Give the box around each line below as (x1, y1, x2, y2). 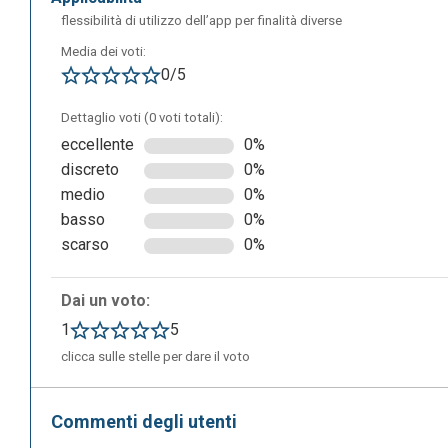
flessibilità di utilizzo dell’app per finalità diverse (61, 13, 342, 29)
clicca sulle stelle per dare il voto (61, 349, 250, 365)
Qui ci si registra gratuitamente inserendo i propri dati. (51, 243, 425, 263)
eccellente (61, 135, 134, 155)
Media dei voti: (61, 44, 146, 60)
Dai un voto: (61, 291, 150, 311)
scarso (61, 235, 109, 255)
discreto (61, 160, 119, 180)
